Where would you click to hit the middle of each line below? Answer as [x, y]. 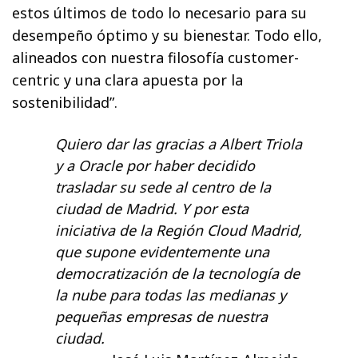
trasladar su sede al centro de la [163, 187]
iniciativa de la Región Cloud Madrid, [179, 230]
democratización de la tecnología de [177, 273]
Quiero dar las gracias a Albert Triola [179, 143]
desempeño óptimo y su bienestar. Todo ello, [167, 35]
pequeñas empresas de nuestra [161, 316]
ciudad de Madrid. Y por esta [152, 208]
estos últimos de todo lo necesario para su [160, 12]
